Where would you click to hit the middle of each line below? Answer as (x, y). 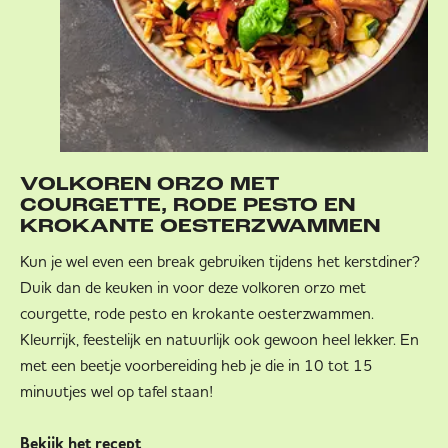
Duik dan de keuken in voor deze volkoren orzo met (193, 286)
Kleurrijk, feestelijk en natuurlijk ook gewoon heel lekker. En (219, 338)
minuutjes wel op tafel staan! (116, 390)
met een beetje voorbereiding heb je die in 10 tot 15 (196, 364)
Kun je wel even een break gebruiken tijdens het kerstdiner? (220, 260)
